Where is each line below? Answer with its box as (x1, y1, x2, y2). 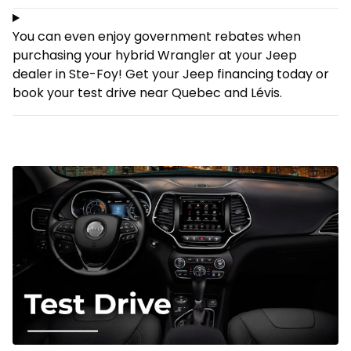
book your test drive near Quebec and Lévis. (13, 84, 282, 103)
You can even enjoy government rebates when (13, 27, 301, 46)
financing (217, 65, 273, 84)
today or (273, 65, 329, 84)
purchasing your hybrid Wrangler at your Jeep (13, 46, 297, 65)
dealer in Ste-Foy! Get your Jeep (13, 65, 217, 84)
